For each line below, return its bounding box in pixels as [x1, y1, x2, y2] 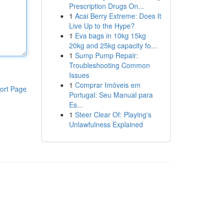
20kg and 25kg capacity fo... [69, 40, 157, 50]
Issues [69, 70, 89, 80]
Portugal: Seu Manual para [69, 90, 153, 100]
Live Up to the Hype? [69, 21, 135, 31]
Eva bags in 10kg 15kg [74, 31, 146, 40]
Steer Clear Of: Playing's [74, 110, 151, 119]
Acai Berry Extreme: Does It [74, 11, 161, 21]
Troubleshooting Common [69, 60, 150, 70]
